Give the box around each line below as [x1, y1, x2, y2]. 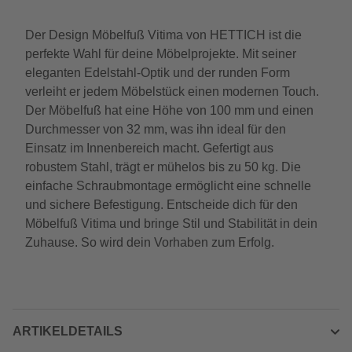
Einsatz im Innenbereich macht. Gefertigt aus [25, 141, 273, 155]
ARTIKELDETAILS [13, 324, 123, 338]
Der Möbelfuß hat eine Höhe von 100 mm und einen [25, 104, 313, 117]
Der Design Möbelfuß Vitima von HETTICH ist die [25, 28, 302, 42]
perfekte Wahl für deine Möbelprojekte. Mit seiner [25, 47, 296, 60]
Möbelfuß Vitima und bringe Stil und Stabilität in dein [25, 217, 317, 230]
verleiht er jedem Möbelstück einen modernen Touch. [25, 85, 319, 98]
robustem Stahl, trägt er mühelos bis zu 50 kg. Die [25, 160, 301, 174]
